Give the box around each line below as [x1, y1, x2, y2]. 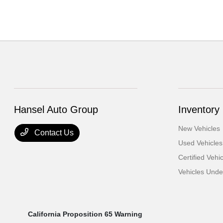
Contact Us [32, 128, 74, 137]
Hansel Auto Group [14, 104, 99, 115]
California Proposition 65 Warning [28, 210, 143, 219]
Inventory [178, 104, 220, 115]
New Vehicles [178, 124, 220, 133]
